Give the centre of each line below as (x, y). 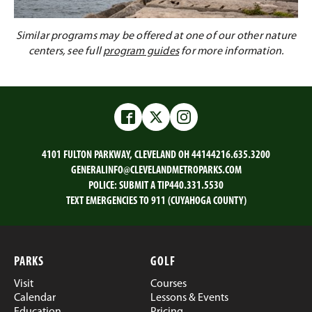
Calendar (35, 298)
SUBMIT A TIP (144, 186)
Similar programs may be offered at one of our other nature (156, 36)
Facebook (150, 124)
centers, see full (66, 51)
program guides (141, 51)
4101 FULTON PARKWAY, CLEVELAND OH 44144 (129, 155)
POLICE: (104, 186)
